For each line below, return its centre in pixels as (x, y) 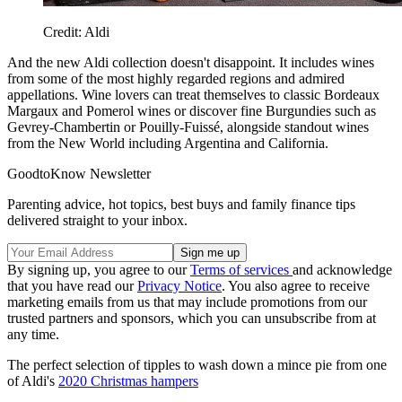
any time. (33, 335)
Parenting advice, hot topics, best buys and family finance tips (181, 205)
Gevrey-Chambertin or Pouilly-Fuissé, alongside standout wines (188, 127)
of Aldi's (33, 381)
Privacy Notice (179, 286)
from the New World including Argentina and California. (168, 144)
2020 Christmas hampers (128, 381)
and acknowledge (342, 270)
